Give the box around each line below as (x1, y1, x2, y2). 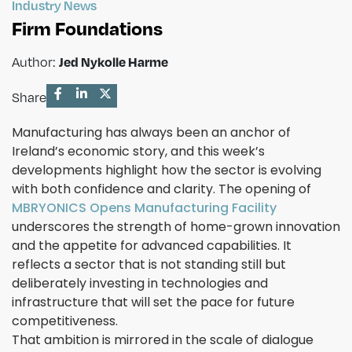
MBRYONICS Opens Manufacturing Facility (12, 199, 277, 218)
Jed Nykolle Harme (59, 53, 168, 71)
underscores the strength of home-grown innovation (12, 218, 340, 236)
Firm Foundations (12, 16, 163, 41)
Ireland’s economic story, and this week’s (12, 142, 265, 161)
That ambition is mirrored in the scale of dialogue (12, 331, 313, 350)
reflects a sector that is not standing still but (12, 255, 286, 274)
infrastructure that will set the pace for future (12, 293, 295, 312)
